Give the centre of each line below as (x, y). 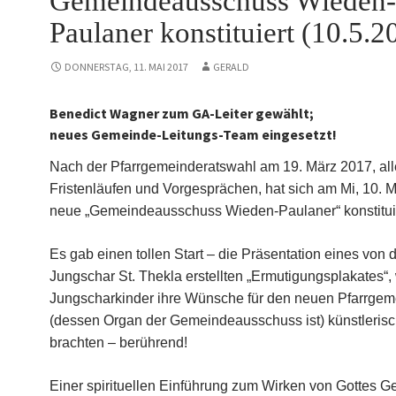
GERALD (231, 67)
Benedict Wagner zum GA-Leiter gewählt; (182, 113)
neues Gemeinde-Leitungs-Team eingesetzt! (193, 134)
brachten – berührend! (118, 343)
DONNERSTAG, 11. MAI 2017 (126, 67)
